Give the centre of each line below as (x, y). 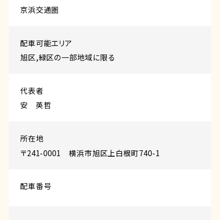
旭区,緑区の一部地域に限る (67, 57)
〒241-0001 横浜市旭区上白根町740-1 (90, 152)
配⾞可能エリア (46, 42)
